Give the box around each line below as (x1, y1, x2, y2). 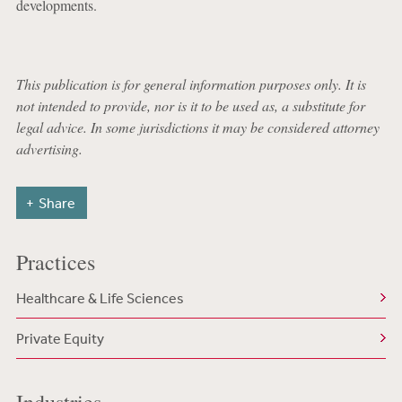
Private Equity (15, 329, 104, 347)
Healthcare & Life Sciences (15, 289, 184, 307)
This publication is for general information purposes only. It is (15, 74, 366, 93)
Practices (15, 248, 95, 276)
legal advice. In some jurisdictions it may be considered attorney (15, 118, 380, 136)
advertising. (15, 139, 83, 158)
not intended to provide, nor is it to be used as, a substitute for (15, 96, 365, 115)
